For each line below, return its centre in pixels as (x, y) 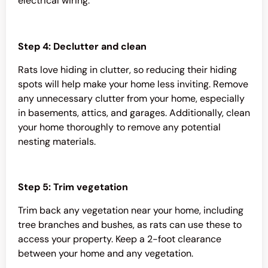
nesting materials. (57, 141)
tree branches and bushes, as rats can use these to (130, 224)
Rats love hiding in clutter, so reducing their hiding (127, 69)
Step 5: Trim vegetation (73, 187)
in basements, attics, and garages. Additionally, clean (134, 112)
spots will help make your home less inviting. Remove (133, 84)
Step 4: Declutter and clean (82, 47)
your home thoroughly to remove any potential (119, 127)
